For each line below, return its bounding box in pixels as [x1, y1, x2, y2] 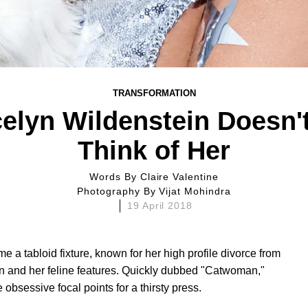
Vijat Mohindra [159, 186, 232, 197]
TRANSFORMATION [112, 88, 196, 98]
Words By [98, 171, 140, 182]
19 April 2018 [126, 200, 193, 211]
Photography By [83, 186, 159, 197]
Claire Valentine [140, 171, 219, 182]
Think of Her [78, 136, 230, 165]
